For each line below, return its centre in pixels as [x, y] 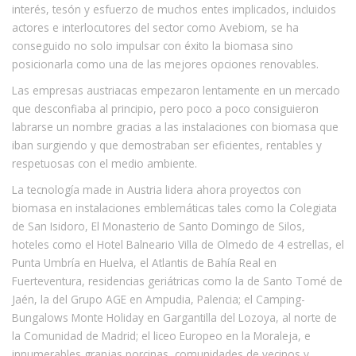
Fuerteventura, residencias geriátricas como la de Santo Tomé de [177, 281]
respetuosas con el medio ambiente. [104, 163]
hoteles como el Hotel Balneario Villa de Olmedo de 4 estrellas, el [178, 244]
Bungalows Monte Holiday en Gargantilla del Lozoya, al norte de [174, 317]
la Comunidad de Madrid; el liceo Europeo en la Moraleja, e [161, 335]
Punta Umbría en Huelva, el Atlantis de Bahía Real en [144, 262]
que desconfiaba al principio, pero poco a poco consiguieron [165, 108]
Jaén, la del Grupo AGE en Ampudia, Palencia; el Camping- [159, 299]
